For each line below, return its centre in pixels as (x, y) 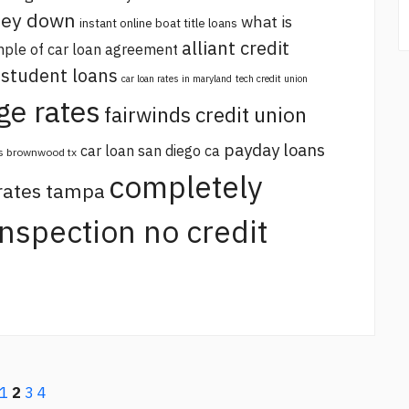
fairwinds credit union (205, 115)
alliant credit (236, 48)
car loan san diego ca (150, 151)
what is (267, 22)
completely (186, 187)
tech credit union (272, 79)
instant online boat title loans (158, 23)
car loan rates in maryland (177, 79)
